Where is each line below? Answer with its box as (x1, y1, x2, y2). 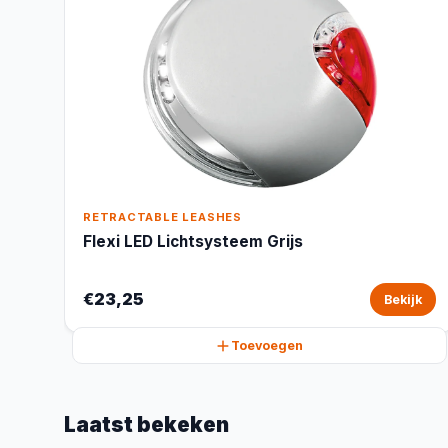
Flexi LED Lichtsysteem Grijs (83, 232, 303, 251)
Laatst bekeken (64, 412, 229, 437)
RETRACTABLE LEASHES (83, 210, 242, 224)
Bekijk (383, 292, 422, 307)
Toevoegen (231, 338, 304, 353)
